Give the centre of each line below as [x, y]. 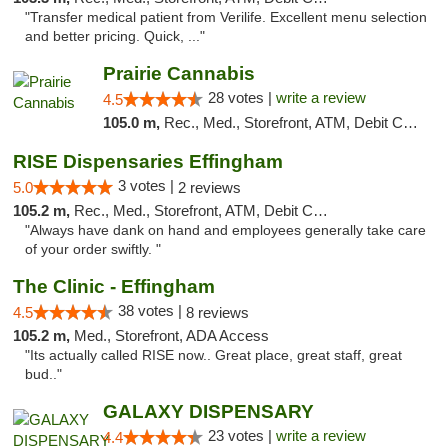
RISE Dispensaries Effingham [148, 161]
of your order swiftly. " [93, 249]
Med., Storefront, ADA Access [171, 335]
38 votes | [152, 310]
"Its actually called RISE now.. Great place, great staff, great [213, 355]
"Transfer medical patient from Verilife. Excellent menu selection [226, 17]
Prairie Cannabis [178, 73]
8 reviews [217, 312]
